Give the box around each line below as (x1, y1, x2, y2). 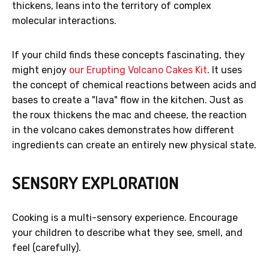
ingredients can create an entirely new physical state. (12, 139, 256, 151)
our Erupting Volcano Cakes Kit (69, 64, 207, 76)
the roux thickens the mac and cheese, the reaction (12, 109, 247, 121)
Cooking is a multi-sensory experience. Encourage (12, 212, 238, 224)
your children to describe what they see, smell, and (12, 227, 243, 239)
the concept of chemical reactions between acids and (12, 79, 256, 91)
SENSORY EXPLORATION (12, 172, 179, 194)
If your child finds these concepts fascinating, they (12, 49, 245, 61)
